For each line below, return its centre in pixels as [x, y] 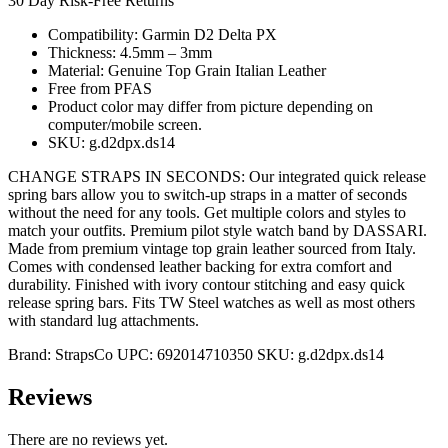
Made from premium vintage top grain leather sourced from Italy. [214, 248]
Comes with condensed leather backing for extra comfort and [200, 266]
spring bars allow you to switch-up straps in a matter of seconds [207, 194]
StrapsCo [84, 354]
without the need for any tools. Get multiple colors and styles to [207, 212]
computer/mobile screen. [125, 124]
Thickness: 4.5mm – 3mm [130, 52]
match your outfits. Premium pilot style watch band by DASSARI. [217, 230]
